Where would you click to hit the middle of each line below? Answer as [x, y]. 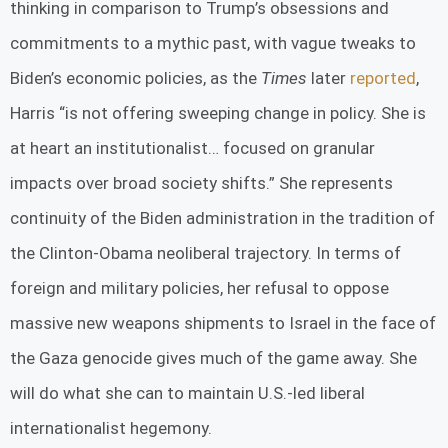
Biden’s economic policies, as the [135, 78]
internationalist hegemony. [111, 428]
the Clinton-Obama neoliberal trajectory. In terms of [205, 253]
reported [383, 78]
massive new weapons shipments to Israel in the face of [223, 323]
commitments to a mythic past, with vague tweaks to [213, 43]
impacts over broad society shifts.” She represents [201, 183]
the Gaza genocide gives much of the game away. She [213, 358]
